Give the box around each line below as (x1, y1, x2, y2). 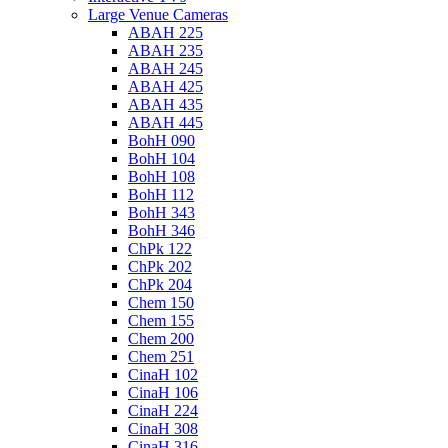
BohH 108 (128, 168, 195, 186)
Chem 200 (128, 330, 194, 348)
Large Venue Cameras (88, 6, 228, 24)
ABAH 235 (128, 42, 203, 60)
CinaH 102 (128, 366, 198, 384)
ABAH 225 (128, 24, 203, 42)
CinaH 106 (128, 384, 198, 402)
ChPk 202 (128, 258, 192, 276)
